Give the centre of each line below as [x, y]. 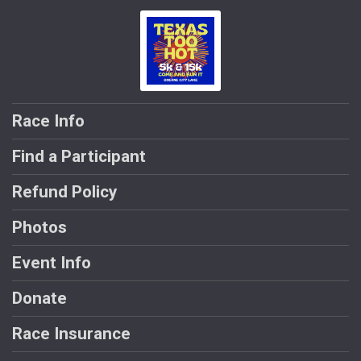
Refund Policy [64, 192]
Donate [39, 299]
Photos [39, 228]
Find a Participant [79, 157]
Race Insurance [71, 334]
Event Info [52, 263]
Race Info [48, 121]
